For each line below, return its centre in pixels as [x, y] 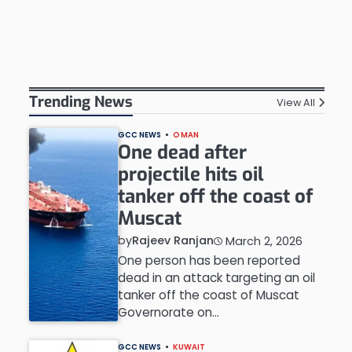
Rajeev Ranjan [172, 240]
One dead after [182, 152]
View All [295, 102]
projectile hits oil [191, 174]
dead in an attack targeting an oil [216, 278]
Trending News [81, 102]
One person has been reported [209, 260]
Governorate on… [168, 312]
